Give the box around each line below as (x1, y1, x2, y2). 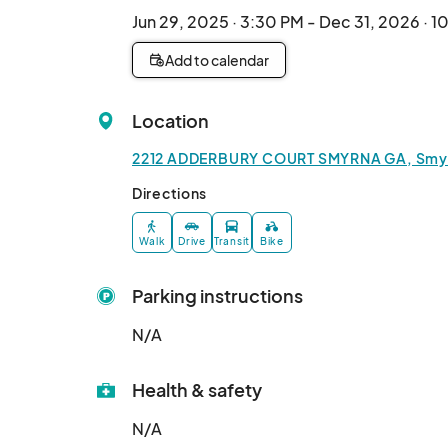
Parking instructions (132, 284, 303, 308)
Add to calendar (165, 51, 269, 69)
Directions (132, 184, 207, 202)
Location (132, 109, 209, 132)
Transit (214, 235, 250, 248)
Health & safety (132, 378, 262, 402)
